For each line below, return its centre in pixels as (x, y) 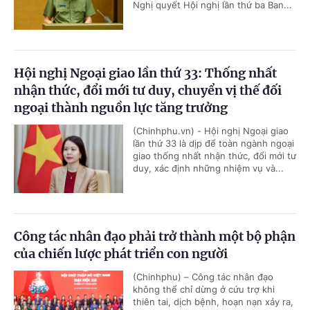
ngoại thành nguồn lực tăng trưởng (121, 108)
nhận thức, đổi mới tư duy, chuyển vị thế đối (148, 91)
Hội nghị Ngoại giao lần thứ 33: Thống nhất (145, 73)
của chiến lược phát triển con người (121, 254)
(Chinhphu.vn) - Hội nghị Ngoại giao (211, 131)
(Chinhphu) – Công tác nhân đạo (203, 277)
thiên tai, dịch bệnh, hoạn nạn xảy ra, (213, 302)
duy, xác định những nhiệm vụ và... (208, 168)
